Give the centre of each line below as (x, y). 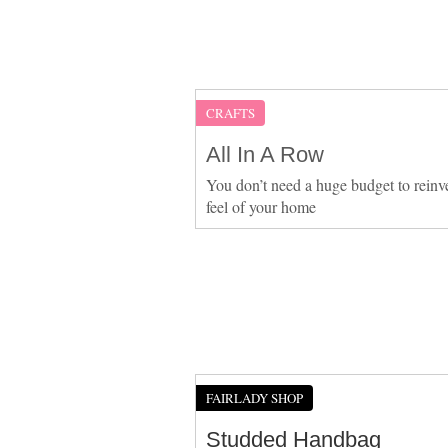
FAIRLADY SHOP (254, 397)
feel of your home (260, 206)
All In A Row (264, 154)
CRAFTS (230, 112)
